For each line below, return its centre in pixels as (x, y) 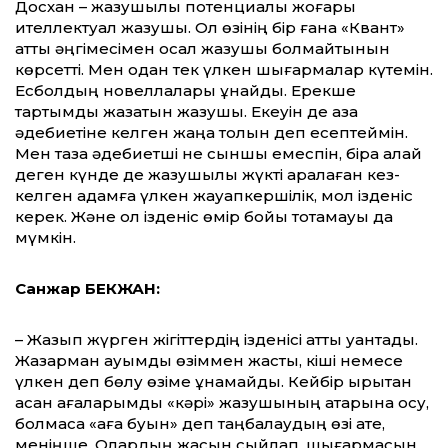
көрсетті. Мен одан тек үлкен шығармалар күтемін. (224, 69)
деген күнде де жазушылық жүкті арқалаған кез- (207, 174)
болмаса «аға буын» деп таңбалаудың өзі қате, (200, 423)
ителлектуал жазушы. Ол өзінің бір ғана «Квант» (210, 27)
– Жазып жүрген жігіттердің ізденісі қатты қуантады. (216, 339)
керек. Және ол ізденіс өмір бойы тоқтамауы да (204, 216)
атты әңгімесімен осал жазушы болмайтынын (202, 48)
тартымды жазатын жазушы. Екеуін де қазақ (186, 111)
